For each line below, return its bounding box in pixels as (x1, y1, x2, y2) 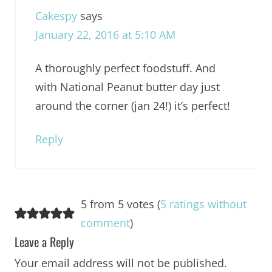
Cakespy (35, 8, 77, 23)
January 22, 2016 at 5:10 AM (35, 27, 175, 42)
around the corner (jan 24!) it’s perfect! (35, 98, 230, 113)
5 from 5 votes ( (80, 197, 160, 211)
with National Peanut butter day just (35, 80, 220, 94)
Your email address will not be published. (14, 256, 227, 270)
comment (80, 216, 130, 230)
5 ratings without (160, 197, 246, 211)
